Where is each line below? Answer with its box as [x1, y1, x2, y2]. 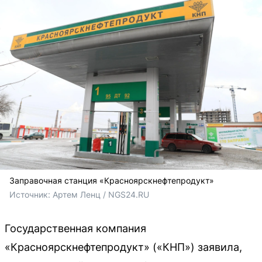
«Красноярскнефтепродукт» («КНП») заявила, [5, 240, 242, 253]
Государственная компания [5, 222, 146, 235]
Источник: [9, 189, 53, 199]
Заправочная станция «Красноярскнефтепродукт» [9, 175, 214, 185]
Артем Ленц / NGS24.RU [53, 189, 149, 199]
